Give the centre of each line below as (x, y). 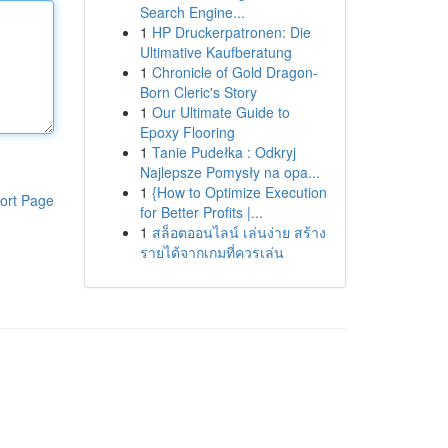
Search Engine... (192, 12)
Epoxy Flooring (187, 132)
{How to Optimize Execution (239, 192)
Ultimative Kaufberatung (215, 52)
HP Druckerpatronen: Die (231, 32)
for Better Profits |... (201, 212)
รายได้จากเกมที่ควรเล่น (211, 252)
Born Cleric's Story (198, 92)
